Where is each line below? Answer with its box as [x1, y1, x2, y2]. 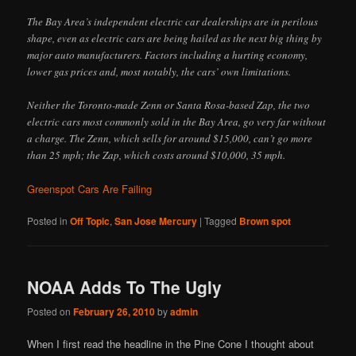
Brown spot [239, 214, 292, 229]
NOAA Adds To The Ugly [27, 274, 222, 299]
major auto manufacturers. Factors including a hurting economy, [27, 48, 308, 63]
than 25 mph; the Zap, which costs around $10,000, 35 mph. [27, 148, 286, 163]
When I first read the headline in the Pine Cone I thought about [27, 336, 315, 352]
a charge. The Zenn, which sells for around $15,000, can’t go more [27, 131, 313, 146]
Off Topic [70, 214, 110, 229]
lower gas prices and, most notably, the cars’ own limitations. [27, 64, 292, 79]
